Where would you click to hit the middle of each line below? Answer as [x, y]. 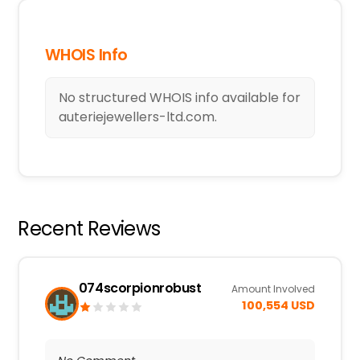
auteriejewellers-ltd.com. [137, 117]
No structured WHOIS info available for [179, 98]
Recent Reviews [89, 229]
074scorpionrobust [140, 288]
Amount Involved [274, 289]
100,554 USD [279, 305]
